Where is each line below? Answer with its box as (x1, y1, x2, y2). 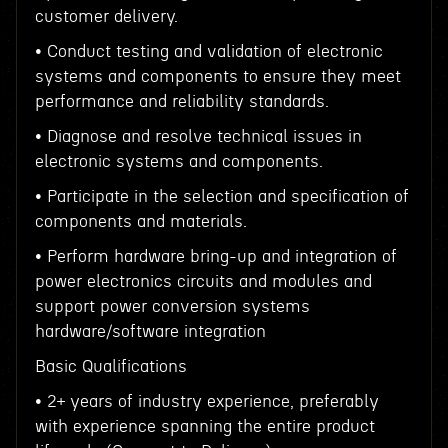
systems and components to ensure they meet (34, 68, 401, 85)
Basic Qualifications (34, 358, 187, 375)
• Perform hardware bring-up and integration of (34, 248, 397, 265)
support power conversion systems (34, 298, 310, 315)
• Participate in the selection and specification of (34, 188, 409, 205)
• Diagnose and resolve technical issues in (34, 128, 362, 145)
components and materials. (34, 213, 247, 230)
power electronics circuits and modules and (34, 273, 372, 290)
